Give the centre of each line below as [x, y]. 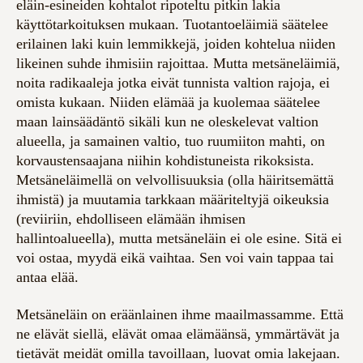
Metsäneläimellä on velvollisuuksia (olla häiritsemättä [175, 180]
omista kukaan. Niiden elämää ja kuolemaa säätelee [168, 102]
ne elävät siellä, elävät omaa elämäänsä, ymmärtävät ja [178, 334]
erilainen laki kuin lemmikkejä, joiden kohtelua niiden [176, 44]
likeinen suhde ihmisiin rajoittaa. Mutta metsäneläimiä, [178, 64]
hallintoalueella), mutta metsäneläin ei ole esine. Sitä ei [179, 239]
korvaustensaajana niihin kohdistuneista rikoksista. [165, 161]
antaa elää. [49, 278]
